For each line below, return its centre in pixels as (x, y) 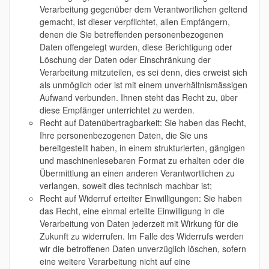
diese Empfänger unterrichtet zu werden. (117, 110)
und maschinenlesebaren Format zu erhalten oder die (142, 160)
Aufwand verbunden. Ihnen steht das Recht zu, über (139, 97)
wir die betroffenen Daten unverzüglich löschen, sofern (143, 249)
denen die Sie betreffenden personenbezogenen (131, 34)
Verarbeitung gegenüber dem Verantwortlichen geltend (144, 9)
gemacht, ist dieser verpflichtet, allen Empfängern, (135, 22)
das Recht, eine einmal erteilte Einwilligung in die (132, 211)
